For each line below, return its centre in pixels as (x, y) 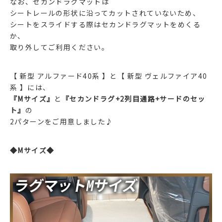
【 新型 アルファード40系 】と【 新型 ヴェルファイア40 (109, 76)
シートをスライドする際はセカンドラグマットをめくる (105, 24)
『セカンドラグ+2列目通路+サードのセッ (134, 98)
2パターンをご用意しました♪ (62, 121)
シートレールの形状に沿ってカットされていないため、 (105, 13)
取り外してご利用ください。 (60, 47)
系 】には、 (30, 87)
